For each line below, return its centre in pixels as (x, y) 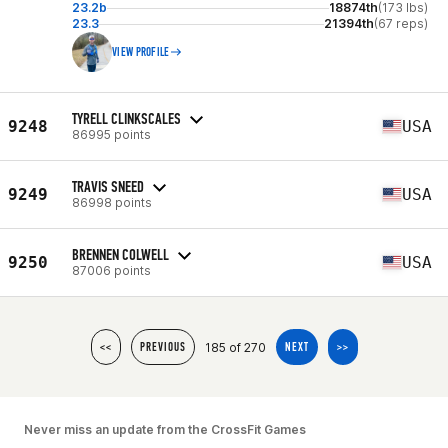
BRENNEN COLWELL (120, 254)
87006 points (111, 270)
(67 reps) (401, 23)
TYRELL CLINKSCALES (126, 118)
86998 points (112, 202)
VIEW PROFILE (141, 52)
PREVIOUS (162, 347)
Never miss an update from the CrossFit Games (165, 429)
